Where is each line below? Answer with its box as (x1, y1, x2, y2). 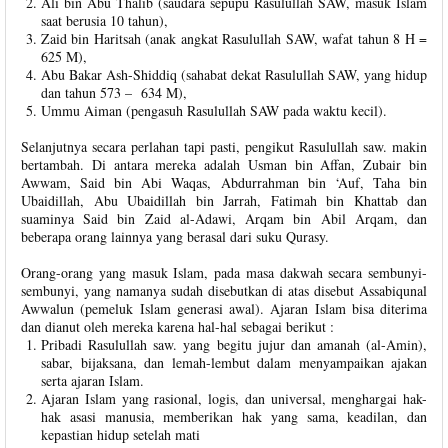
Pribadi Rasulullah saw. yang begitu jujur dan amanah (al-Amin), (41, 335, 427, 354)
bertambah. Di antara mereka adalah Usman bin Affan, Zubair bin (21, 155, 427, 174)
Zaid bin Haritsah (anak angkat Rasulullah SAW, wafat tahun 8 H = (41, 29, 427, 48)
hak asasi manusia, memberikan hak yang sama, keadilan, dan (41, 407, 427, 426)
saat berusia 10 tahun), (41, 11, 173, 30)
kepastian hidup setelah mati (41, 425, 200, 444)
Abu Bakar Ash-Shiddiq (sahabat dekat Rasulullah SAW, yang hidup (41, 65, 427, 84)
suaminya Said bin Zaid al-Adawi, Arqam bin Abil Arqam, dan (21, 209, 427, 228)
